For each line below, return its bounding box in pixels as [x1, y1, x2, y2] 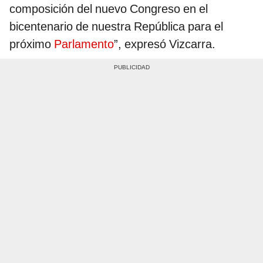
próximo [9, 37, 54, 52]
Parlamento [54, 37, 114, 52]
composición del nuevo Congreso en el [9, 2, 208, 16]
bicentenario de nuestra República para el [9, 19, 223, 34]
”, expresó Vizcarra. [114, 37, 215, 52]
